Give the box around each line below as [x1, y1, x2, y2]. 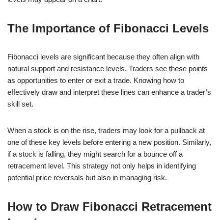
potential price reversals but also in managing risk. [7, 173, 167, 182]
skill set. [7, 99, 33, 108]
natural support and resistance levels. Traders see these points [7, 64, 208, 73]
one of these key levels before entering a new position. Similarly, [7, 137, 211, 146]
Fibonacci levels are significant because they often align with [7, 52, 199, 61]
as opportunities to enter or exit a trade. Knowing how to [7, 76, 184, 84]
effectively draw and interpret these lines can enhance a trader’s [7, 87, 211, 96]
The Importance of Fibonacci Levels [7, 21, 209, 35]
